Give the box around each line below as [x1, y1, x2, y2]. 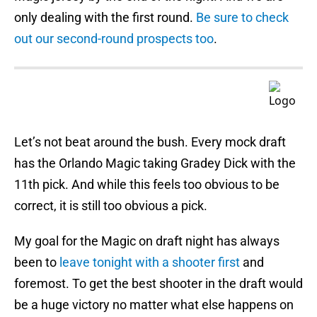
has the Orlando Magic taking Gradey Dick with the [14, 156, 296, 171]
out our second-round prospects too [14, 31, 214, 47]
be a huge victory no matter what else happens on [14, 297, 294, 313]
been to [14, 255, 59, 270]
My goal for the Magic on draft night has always [14, 234, 279, 249]
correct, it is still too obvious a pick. [14, 198, 207, 214]
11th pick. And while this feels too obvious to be [14, 177, 279, 192]
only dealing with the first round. [14, 10, 196, 25]
